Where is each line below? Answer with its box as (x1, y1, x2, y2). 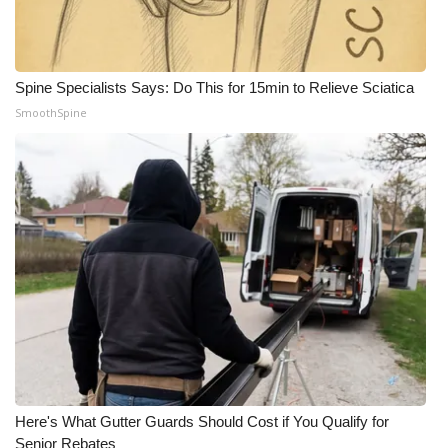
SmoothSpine (15, 105, 87, 121)
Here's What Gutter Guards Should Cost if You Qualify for (15, 413, 389, 431)
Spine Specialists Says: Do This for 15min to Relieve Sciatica (15, 79, 414, 97)
